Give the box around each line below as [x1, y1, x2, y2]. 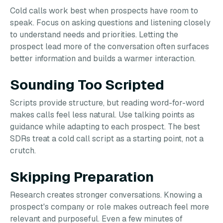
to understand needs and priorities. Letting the [10, 29, 178, 40]
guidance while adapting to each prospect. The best [10, 121, 200, 132]
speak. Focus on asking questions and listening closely [10, 17, 211, 28]
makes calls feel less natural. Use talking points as [10, 110, 195, 120]
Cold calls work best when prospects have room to [10, 5, 198, 16]
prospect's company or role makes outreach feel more [10, 202, 209, 212]
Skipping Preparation [10, 168, 154, 186]
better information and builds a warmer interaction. [10, 53, 196, 64]
